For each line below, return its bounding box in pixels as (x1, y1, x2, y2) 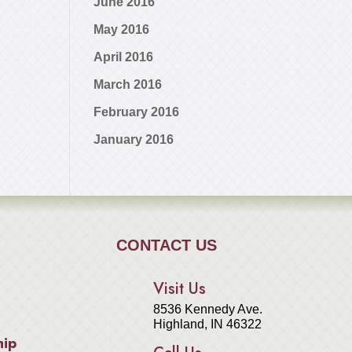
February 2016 (93, 105, 180, 119)
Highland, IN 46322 (153, 317, 262, 331)
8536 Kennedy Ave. (153, 302, 263, 316)
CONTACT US (115, 236, 217, 255)
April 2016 (93, 50, 154, 64)
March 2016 (93, 78, 163, 92)
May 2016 (93, 23, 150, 37)
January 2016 (93, 133, 174, 147)
